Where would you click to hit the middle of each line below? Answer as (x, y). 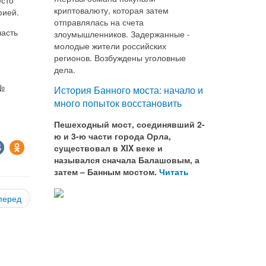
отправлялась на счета (99, 22)
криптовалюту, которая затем (111, 10)
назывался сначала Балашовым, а (127, 160)
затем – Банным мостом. (107, 172)
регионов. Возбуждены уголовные (120, 58)
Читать (175, 172)
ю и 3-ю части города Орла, (113, 136)
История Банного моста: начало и (129, 90)
